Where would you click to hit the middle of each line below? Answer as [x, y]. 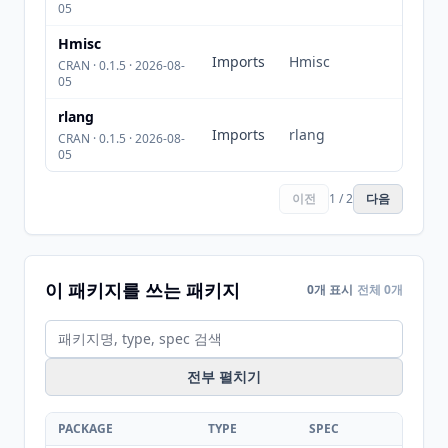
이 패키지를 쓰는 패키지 [142, 290]
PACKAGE [85, 428]
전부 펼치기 [224, 376]
